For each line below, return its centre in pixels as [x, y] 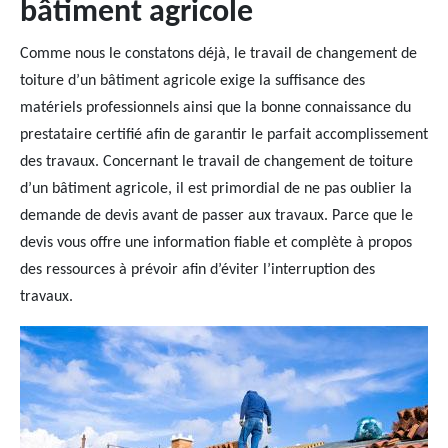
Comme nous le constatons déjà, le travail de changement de [218, 54]
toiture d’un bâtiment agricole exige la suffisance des [192, 81]
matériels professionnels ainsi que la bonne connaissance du [215, 108]
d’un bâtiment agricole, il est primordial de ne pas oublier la [216, 189]
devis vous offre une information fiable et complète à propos [216, 243]
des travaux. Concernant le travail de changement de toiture [216, 162]
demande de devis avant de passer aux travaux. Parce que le [216, 216]
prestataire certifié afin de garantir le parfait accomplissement [224, 135]
